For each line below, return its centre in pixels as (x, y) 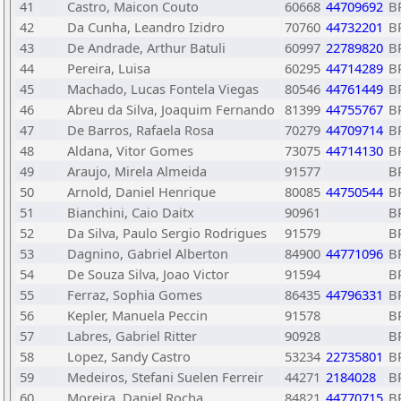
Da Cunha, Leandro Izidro (146, 27)
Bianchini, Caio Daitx (131, 212)
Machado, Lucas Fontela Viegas (163, 89)
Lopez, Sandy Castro (129, 356)
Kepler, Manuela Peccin (137, 315)
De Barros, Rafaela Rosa (141, 130)
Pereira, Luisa (109, 68)
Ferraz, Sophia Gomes (135, 294)
